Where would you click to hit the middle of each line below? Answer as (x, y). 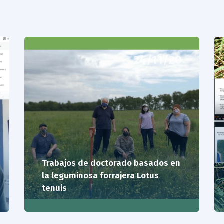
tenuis (54, 188)
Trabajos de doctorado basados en (111, 163)
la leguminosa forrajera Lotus (100, 175)
